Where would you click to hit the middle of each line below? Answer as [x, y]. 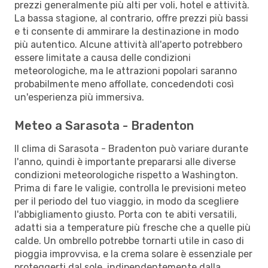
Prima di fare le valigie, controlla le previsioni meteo [130, 188]
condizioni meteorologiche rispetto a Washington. [126, 175]
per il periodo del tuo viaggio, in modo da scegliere [127, 201]
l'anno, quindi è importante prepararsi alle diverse [125, 162]
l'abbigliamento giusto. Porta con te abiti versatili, [126, 214]
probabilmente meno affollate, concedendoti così [124, 84]
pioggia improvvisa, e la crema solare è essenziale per [133, 254]
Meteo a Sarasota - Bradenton [104, 125]
